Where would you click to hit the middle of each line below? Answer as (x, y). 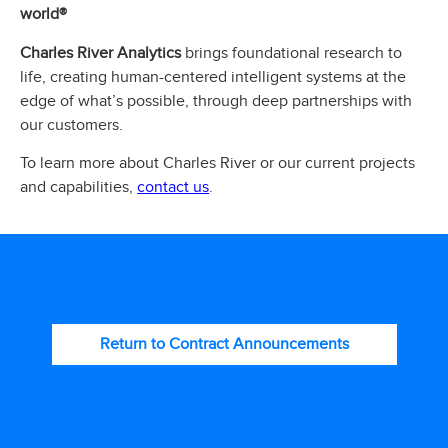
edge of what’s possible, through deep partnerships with (216, 100)
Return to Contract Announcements (224, 343)
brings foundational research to (291, 52)
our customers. (73, 124)
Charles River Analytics (100, 52)
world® (43, 14)
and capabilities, (78, 187)
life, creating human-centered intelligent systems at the (213, 76)
